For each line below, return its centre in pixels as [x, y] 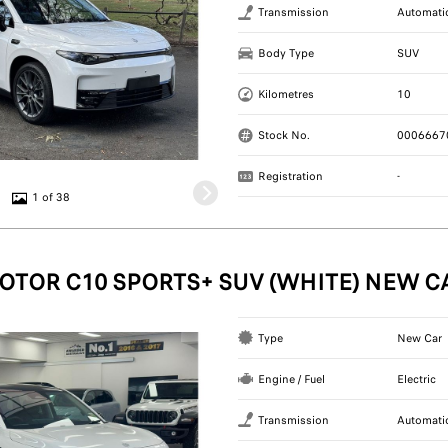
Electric [416, 378]
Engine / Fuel [292, 378]
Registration [291, 176]
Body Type [286, 53]
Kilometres [286, 94]
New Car [419, 337]
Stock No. [284, 135]
